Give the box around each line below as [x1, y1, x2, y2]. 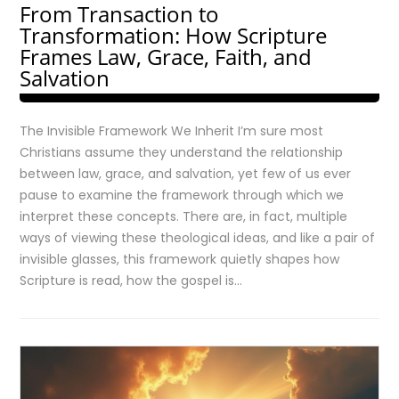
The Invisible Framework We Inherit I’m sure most [20, 122, 324, 140]
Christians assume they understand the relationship [20, 143, 344, 161]
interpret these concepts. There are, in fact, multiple [20, 208, 348, 225]
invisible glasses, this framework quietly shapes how [20, 250, 340, 268]
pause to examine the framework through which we [20, 186, 345, 204]
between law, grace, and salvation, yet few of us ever [20, 165, 352, 183]
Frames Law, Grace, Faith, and [20, 42, 313, 71]
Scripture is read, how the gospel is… [20, 272, 243, 289]
